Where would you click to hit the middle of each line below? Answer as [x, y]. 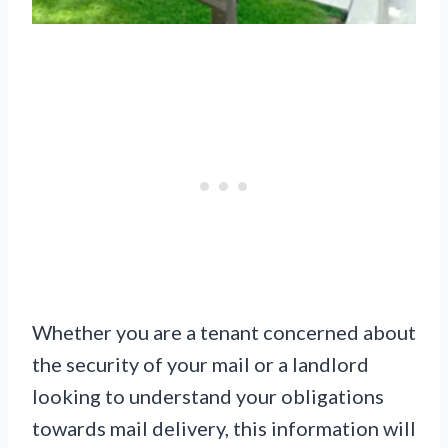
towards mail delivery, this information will [224, 427]
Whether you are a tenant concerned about [224, 331]
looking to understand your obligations [208, 395]
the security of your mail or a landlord [200, 363]
